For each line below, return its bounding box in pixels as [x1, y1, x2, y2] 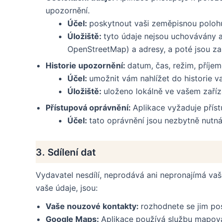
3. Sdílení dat [36, 146, 96, 158]
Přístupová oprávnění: [46, 103, 133, 113]
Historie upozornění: [46, 60, 127, 71]
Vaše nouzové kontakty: [46, 201, 141, 211]
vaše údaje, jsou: [36, 183, 98, 193]
